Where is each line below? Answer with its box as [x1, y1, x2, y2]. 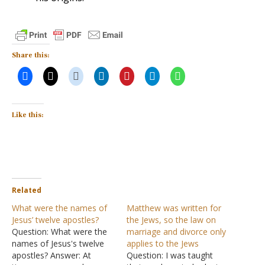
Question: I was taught [127, 250, 213, 261]
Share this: [12, 51, 50, 60]
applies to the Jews [127, 238, 199, 249]
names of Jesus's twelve [12, 238, 104, 249]
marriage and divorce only [127, 226, 226, 237]
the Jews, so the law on [127, 214, 216, 225]
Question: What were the [12, 226, 107, 237]
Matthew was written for [127, 202, 221, 214]
